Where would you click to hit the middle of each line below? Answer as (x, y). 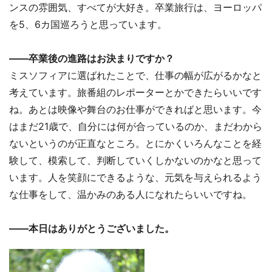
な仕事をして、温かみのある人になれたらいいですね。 (131, 194)
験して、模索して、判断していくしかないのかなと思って (135, 160)
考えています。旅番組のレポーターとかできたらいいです (135, 92)
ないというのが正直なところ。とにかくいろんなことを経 (135, 143)
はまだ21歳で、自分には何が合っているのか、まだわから (136, 126)
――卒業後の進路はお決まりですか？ (92, 58)
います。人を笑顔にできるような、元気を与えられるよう (135, 177)
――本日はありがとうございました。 (92, 228)
